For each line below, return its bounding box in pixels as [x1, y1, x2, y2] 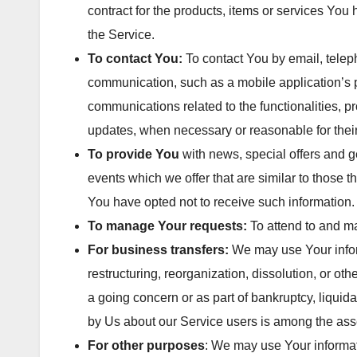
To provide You [88, 147, 179, 161]
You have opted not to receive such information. [88, 194, 355, 209]
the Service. [88, 27, 155, 41]
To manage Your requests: [88, 218, 247, 233]
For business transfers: [88, 242, 229, 257]
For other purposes [88, 338, 205, 352]
